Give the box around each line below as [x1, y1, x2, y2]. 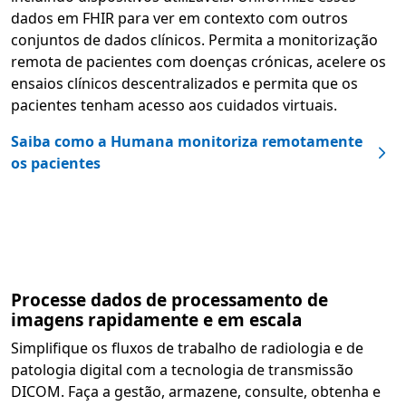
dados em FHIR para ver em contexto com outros [11, 8, 348, 29]
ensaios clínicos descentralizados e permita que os [11, 73, 358, 94]
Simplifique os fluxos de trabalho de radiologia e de [11, 338, 363, 359]
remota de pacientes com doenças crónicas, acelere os [11, 52, 386, 72]
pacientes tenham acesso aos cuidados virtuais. [11, 95, 337, 116]
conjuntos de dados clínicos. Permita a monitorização [11, 30, 378, 51]
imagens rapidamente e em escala [11, 308, 302, 333]
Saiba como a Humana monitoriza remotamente [11, 131, 362, 152]
